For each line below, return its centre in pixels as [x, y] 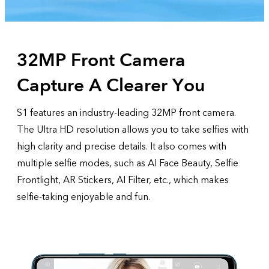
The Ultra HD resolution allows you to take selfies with [133, 130]
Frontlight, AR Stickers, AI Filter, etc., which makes [123, 180]
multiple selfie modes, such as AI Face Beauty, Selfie [128, 163]
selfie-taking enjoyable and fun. [83, 197]
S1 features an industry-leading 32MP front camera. [126, 113]
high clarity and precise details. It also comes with [122, 147]
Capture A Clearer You [111, 86]
